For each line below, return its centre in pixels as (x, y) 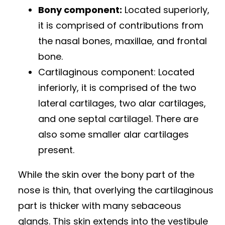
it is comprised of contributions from (121, 26)
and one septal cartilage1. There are (118, 119)
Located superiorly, (166, 10)
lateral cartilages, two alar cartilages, (122, 103)
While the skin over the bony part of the (106, 175)
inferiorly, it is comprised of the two (117, 88)
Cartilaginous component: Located (116, 72)
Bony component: (80, 10)
